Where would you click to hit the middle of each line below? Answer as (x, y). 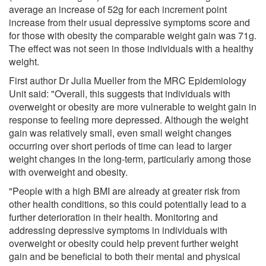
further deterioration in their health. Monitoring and (113, 217)
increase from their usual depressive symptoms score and (129, 22)
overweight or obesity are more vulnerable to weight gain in (133, 106)
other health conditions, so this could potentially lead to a (128, 204)
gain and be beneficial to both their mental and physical (125, 256)
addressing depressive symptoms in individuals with (118, 230)
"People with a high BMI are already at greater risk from (124, 191)
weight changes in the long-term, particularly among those (130, 159)
